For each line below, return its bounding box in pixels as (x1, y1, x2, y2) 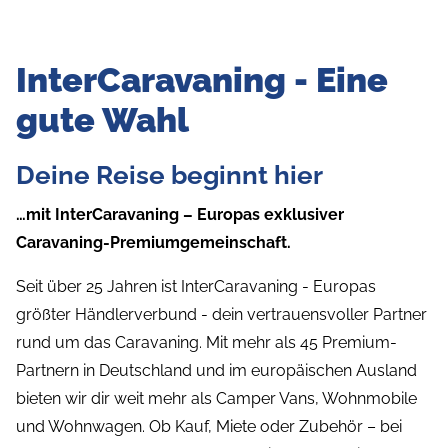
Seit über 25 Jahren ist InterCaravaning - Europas (16, 276, 376, 296)
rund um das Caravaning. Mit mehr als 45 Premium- (16, 332, 397, 352)
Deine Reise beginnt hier (16, 159, 323, 190)
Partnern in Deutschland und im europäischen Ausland (16, 360, 417, 380)
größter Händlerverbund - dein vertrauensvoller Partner (16, 304, 427, 324)
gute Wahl (16, 99, 189, 140)
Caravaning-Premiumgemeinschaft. (16, 232, 291, 252)
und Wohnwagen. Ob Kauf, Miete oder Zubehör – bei (16, 416, 402, 436)
